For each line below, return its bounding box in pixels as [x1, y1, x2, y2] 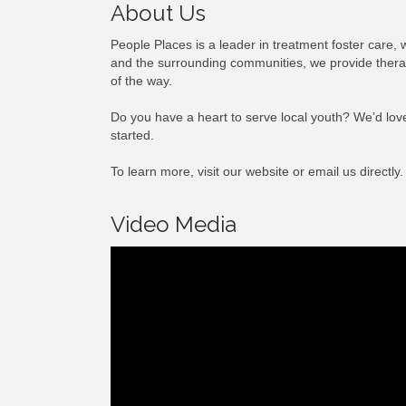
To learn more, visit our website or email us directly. [111, 164, 403, 179]
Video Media [111, 211, 237, 237]
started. [111, 128, 154, 142]
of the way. [111, 73, 172, 88]
